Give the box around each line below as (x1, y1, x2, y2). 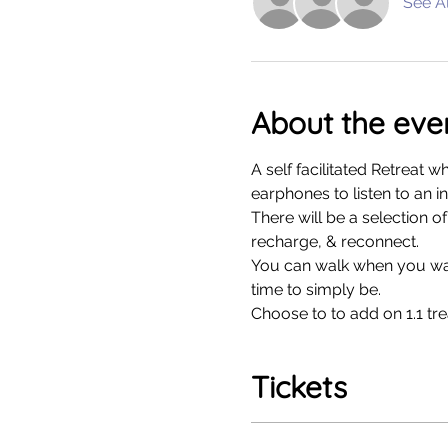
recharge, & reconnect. (250, 232, 423, 251)
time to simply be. (250, 280, 385, 299)
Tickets (250, 368, 347, 406)
